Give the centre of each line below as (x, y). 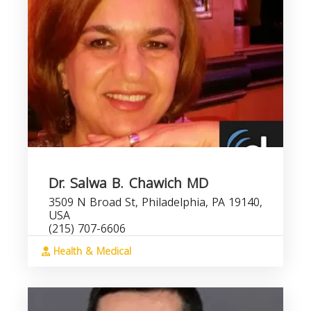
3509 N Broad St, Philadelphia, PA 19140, (155, 202)
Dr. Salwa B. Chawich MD (128, 183)
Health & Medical (91, 252)
